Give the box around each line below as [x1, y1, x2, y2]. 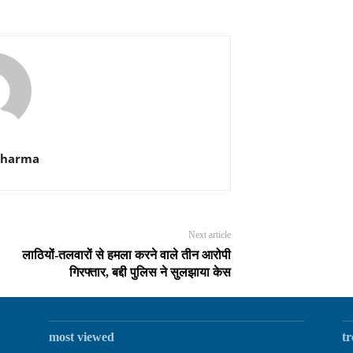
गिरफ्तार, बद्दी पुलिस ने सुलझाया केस [69, 266, 231, 280]
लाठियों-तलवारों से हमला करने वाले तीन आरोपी [21, 248, 231, 262]
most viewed [49, 330, 114, 344]
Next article [188, 229, 231, 241]
